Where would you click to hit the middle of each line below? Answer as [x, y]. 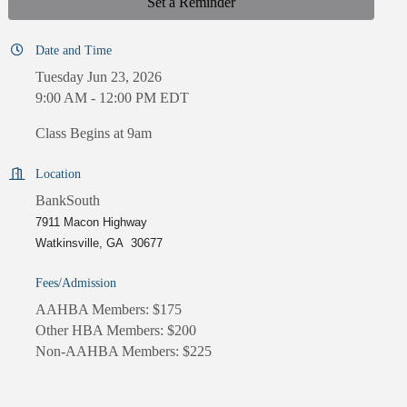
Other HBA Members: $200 [116, 331]
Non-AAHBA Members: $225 [124, 352]
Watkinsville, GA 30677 [99, 243]
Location [59, 174]
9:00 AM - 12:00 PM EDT [113, 98]
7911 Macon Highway [92, 223]
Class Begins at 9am [94, 134]
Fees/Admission [76, 283]
